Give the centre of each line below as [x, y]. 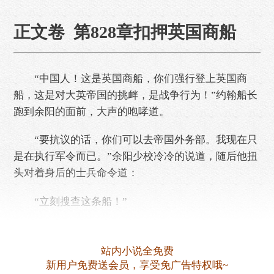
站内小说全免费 [137, 251]
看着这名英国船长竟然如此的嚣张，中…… [123, 258]
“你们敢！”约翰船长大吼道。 [91, 230]
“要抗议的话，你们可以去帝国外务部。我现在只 [135, 140]
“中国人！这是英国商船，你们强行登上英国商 [130, 78]
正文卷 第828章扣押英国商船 [125, 32]
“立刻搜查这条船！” [70, 201]
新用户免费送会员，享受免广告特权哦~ [137, 265]
